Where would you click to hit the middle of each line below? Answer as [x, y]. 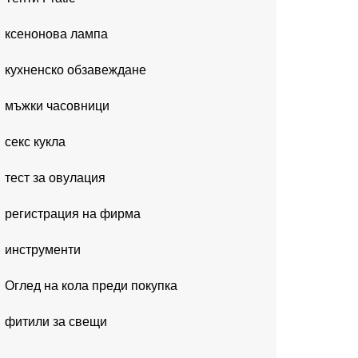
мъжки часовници [57, 106]
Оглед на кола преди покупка [91, 286]
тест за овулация [55, 178]
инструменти [43, 250]
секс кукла [35, 142]
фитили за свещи [56, 322]
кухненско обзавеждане [76, 70]
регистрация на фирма [73, 214]
